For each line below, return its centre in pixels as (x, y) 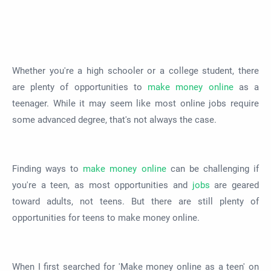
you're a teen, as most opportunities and (102, 185)
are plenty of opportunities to (80, 87)
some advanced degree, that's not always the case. (114, 120)
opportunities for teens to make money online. (106, 218)
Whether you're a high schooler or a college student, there (135, 71)
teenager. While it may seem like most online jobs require (135, 103)
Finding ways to (48, 169)
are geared (234, 185)
